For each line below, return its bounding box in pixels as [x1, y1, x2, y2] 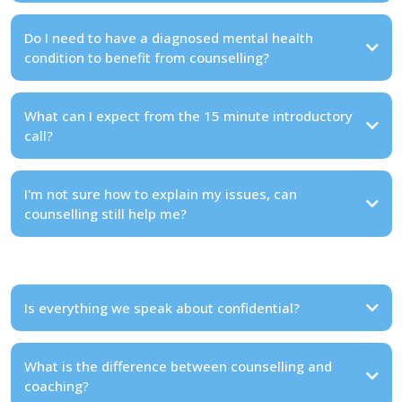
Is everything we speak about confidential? [23, 298, 300, 317]
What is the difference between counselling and [23, 356, 332, 375]
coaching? [23, 376, 89, 395]
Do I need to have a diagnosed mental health [23, 28, 313, 47]
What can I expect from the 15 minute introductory [23, 106, 353, 125]
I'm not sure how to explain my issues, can [23, 184, 297, 203]
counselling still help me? [23, 204, 187, 223]
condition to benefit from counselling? [23, 48, 269, 66]
